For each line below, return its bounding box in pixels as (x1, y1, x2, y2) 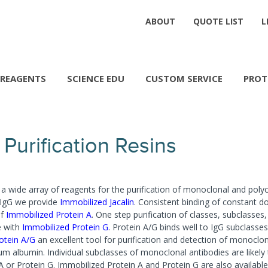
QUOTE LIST (193, 15, 243, 27)
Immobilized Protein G (22, 221, 108, 233)
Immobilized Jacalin (60, 196, 134, 208)
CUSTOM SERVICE (145, 72, 223, 84)
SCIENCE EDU (67, 72, 124, 84)
